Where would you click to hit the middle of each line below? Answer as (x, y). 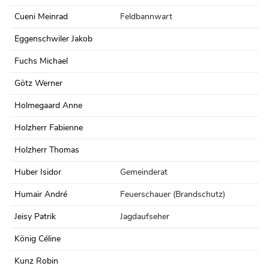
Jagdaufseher (145, 217)
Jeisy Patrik (35, 217)
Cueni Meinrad (41, 17)
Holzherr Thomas (47, 150)
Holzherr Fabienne (49, 128)
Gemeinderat (144, 172)
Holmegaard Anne (48, 106)
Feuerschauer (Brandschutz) (173, 195)
